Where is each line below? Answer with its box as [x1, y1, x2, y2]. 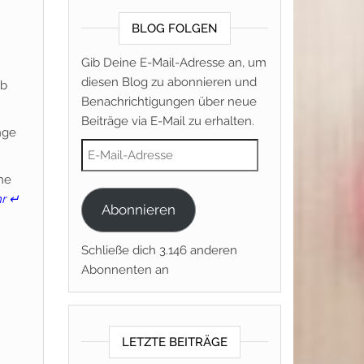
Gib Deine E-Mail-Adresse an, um [80, 54, 266, 70]
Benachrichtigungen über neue [80, 93, 257, 109]
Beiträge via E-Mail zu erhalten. [80, 113, 254, 128]
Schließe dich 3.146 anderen [80, 243, 237, 258]
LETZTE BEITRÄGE [121, 335, 227, 349]
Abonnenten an [80, 262, 169, 277]
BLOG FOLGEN [131, 20, 218, 36]
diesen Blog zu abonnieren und [80, 74, 257, 89]
